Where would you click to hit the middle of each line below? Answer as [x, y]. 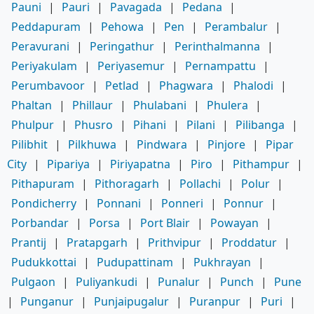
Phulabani [160, 105]
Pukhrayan [222, 262]
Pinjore [226, 144]
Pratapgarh [97, 242]
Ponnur [244, 203]
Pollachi [200, 183]
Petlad [122, 85]
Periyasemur [131, 66]
